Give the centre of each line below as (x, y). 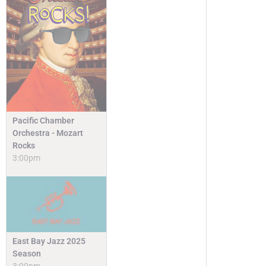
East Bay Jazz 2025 (49, 241)
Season (27, 254)
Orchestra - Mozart (48, 133)
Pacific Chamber (43, 121)
